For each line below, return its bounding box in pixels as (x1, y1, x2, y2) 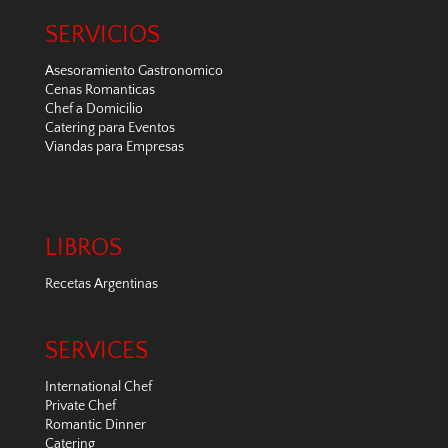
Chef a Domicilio (44, 101, 143, 118)
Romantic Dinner (44, 416, 146, 433)
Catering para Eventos (44, 120, 175, 137)
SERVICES (44, 337, 148, 364)
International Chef (44, 378, 152, 395)
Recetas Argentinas (44, 275, 158, 292)
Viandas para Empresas (44, 139, 184, 156)
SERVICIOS (44, 22, 160, 49)
